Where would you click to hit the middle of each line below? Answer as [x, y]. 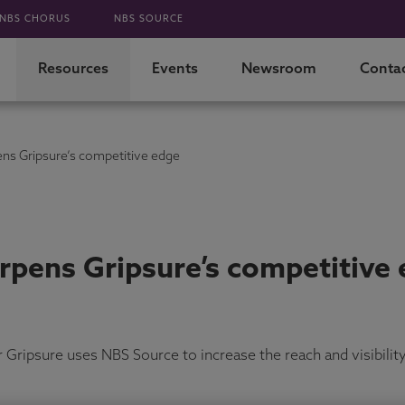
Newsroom [279, 70]
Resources [74, 70]
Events [175, 70]
